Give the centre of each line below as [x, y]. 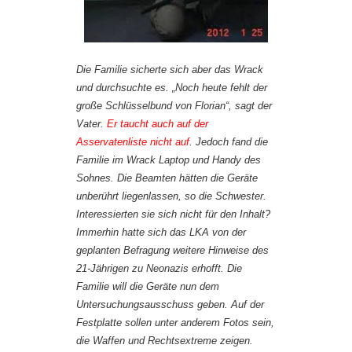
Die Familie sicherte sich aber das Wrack [170, 69]
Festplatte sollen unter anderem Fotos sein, [175, 322]
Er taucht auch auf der [158, 123]
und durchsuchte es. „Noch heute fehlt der [172, 87]
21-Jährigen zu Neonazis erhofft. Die [159, 268]
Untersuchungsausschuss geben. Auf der [170, 304]
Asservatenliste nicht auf [133, 141]
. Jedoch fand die [229, 141]
